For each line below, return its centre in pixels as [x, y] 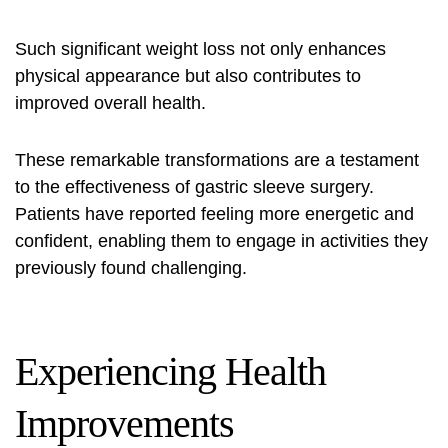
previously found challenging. [131, 268]
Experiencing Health [170, 372]
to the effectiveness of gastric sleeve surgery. [194, 187]
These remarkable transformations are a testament [217, 160]
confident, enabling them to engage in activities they [221, 241]
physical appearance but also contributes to [188, 76]
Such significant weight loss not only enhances [200, 49]
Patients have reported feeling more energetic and [214, 214]
